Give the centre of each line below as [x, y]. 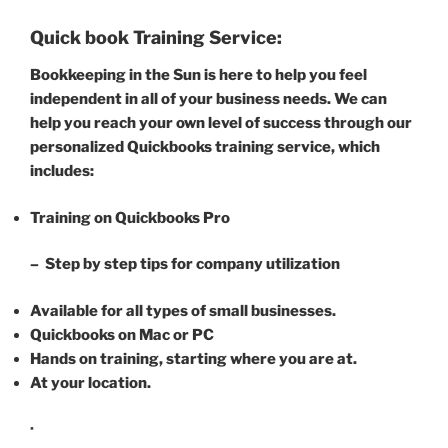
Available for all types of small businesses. [183, 310]
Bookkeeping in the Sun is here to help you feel [198, 75]
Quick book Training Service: [156, 37]
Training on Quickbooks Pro [130, 217]
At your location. [90, 382]
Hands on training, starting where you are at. [193, 358]
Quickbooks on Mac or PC [122, 334]
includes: [62, 171]
